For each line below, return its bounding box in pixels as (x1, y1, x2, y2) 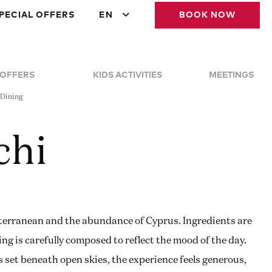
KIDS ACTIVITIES (92, 71, 162, 80)
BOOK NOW (179, 11, 236, 19)
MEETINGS (208, 71, 254, 80)
